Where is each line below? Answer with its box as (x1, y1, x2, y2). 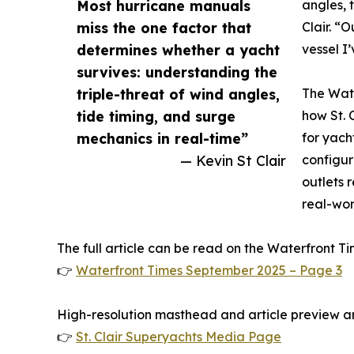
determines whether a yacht (77, 41, 280, 59)
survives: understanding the (77, 63, 277, 81)
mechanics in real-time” (77, 130, 248, 148)
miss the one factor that (77, 19, 251, 37)
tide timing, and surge (77, 107, 235, 126)
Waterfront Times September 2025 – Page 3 (76, 262, 342, 279)
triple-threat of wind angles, (77, 85, 280, 104)
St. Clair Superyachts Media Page (76, 329, 281, 345)
